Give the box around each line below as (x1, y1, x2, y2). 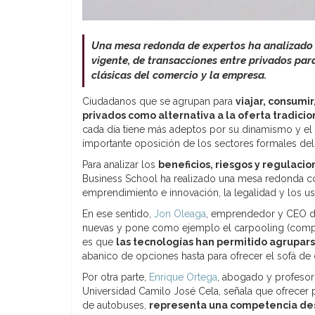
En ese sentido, (82, 207, 154, 219)
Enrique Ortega (149, 271, 217, 283)
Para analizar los (82, 158, 158, 170)
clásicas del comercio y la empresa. (91, 68, 266, 82)
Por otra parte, (82, 271, 149, 283)
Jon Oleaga (154, 207, 206, 219)
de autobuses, (82, 299, 149, 311)
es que (82, 236, 116, 247)
